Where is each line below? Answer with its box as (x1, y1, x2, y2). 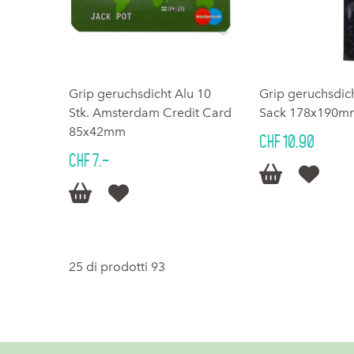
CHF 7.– (69, 150, 109, 170)
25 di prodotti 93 (69, 258, 165, 274)
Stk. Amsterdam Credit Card (69, 104, 232, 120)
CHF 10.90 (258, 131, 314, 151)
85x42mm (69, 123, 126, 139)
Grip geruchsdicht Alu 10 (69, 85, 211, 101)
